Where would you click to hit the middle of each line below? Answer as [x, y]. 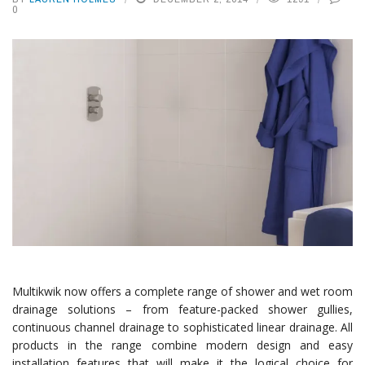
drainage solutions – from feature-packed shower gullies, [182, 309]
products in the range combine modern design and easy [182, 345]
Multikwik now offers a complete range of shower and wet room [182, 291]
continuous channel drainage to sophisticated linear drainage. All [182, 327]
